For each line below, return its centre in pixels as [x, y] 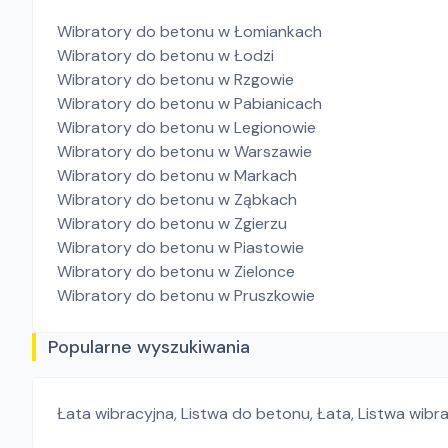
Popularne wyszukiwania [149, 347]
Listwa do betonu [245, 413]
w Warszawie [265, 151]
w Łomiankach [270, 31]
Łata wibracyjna [115, 413]
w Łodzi [246, 55]
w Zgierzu [252, 223]
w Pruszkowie [266, 295]
